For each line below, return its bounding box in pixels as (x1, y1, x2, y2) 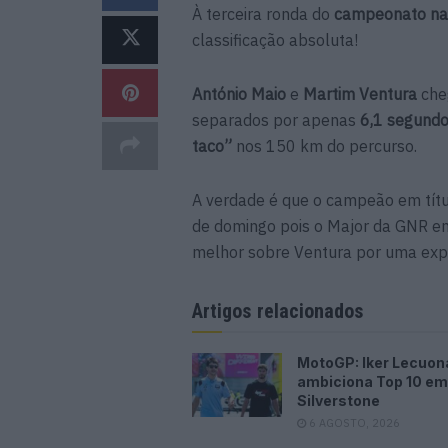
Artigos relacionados (192, 298, 364, 323)
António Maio (192, 83, 286, 104)
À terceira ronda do (192, 3, 334, 24)
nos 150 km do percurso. (236, 135, 417, 156)
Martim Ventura (303, 83, 417, 104)
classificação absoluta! (192, 29, 358, 50)
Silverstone (297, 391, 380, 409)
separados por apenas (192, 109, 360, 130)
